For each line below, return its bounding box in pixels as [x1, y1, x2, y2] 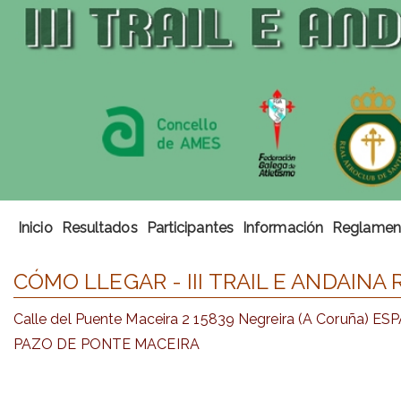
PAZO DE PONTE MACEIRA [13, 335, 200, 353]
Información [242, 219, 324, 236]
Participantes [146, 219, 234, 236]
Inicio [18, 219, 53, 236]
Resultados [61, 219, 138, 236]
